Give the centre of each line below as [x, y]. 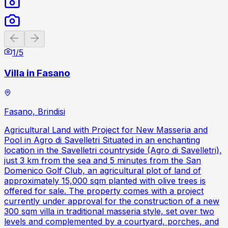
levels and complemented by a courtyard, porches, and [111, 222]
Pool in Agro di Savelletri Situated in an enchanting [102, 140]
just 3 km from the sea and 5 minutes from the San [103, 161]
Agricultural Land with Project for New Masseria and [106, 130]
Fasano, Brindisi [35, 112]
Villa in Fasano [37, 73]
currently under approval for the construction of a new [112, 201]
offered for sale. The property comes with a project [104, 191]
